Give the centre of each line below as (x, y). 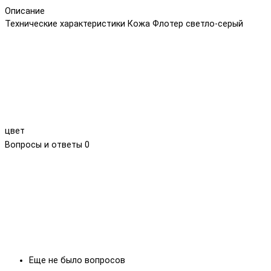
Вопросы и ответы (45, 145)
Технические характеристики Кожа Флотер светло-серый (124, 24)
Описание (25, 11)
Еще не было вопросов (77, 261)
